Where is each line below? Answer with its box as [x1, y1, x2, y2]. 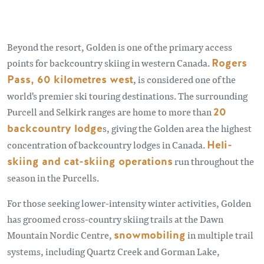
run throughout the [173, 154, 254, 168]
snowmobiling [114, 227, 186, 242]
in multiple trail [186, 227, 253, 242]
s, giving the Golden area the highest [103, 121, 252, 135]
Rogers [212, 55, 247, 70]
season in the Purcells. [7, 170, 99, 184]
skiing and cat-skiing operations [7, 154, 173, 169]
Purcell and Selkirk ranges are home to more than [7, 104, 213, 118]
